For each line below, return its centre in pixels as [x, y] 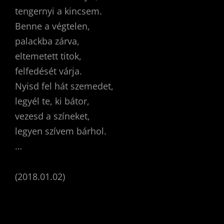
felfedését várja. [48, 71]
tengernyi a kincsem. [58, 11]
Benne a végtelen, [52, 26]
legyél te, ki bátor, [52, 101]
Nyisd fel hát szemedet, [64, 86]
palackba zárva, [47, 41]
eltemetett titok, [48, 56]
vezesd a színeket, [52, 116]
